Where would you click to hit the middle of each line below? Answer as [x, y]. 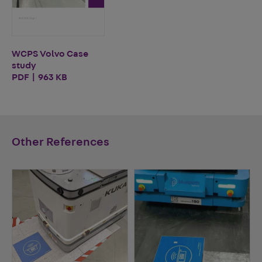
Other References [61, 142]
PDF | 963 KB [39, 77]
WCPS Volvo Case [50, 54]
